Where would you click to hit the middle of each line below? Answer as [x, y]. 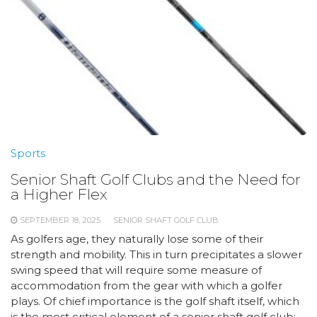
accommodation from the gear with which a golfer [146, 286]
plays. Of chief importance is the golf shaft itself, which [155, 301]
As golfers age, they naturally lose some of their [137, 239]
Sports [28, 153]
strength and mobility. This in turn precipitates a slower [156, 254]
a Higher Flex [59, 194]
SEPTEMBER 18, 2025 [60, 220]
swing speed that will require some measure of [136, 270]
